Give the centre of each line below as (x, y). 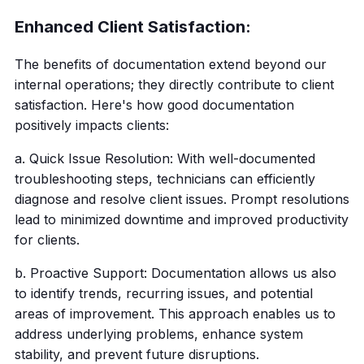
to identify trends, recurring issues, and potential (163, 293)
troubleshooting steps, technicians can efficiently (165, 179)
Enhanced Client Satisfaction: (132, 27)
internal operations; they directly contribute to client (174, 84)
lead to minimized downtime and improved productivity (181, 219)
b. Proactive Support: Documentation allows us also (175, 273)
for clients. (47, 240)
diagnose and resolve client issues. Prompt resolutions (182, 199)
